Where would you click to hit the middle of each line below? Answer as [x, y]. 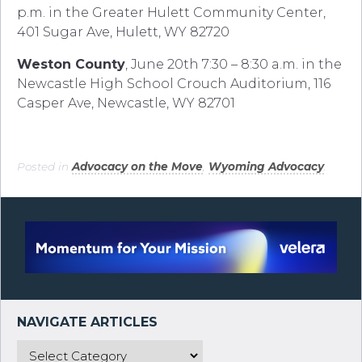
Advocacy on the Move [137, 167]
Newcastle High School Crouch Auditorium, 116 [174, 84]
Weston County [71, 65]
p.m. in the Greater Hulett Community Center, [171, 13]
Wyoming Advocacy [266, 167]
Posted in [44, 167]
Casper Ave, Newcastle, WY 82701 [126, 103]
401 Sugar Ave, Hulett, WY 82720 [123, 32]
